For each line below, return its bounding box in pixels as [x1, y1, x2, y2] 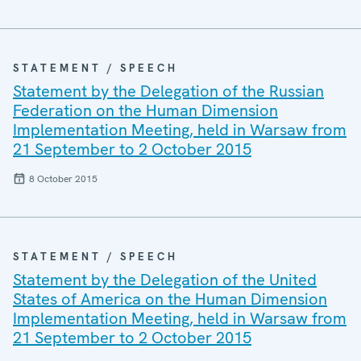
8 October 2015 [29, 172, 98, 185]
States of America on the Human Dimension [13, 288, 327, 309]
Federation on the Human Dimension [13, 100, 278, 121]
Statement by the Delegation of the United [13, 269, 317, 290]
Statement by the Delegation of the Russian [13, 81, 324, 102]
